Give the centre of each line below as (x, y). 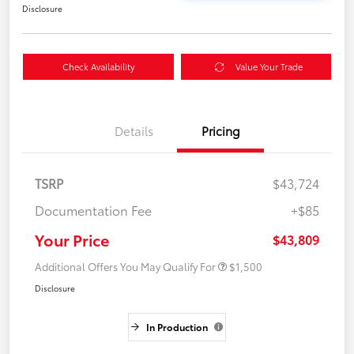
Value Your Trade (269, 67)
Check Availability (98, 67)
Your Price (72, 240)
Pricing (220, 131)
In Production (177, 327)
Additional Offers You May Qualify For (125, 267)
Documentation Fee (93, 210)
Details (134, 131)
